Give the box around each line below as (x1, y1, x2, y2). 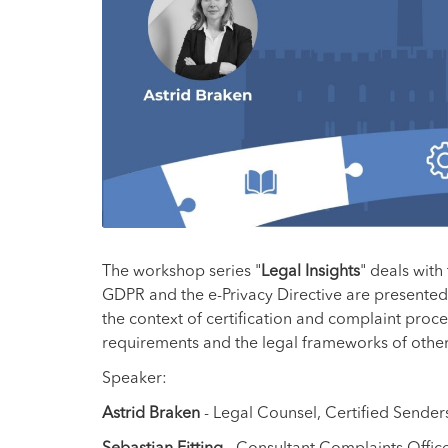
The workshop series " (102, 259, 261, 280)
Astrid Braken (102, 401, 200, 422)
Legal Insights (261, 259, 360, 280)
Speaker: (102, 366, 167, 387)
